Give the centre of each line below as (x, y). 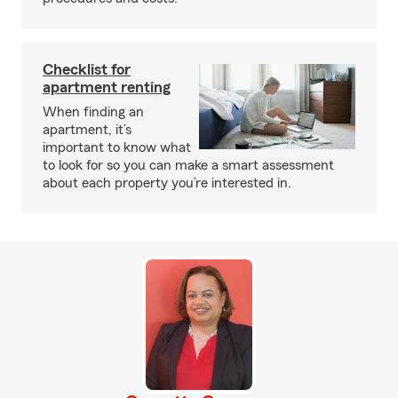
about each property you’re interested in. (167, 183)
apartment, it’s (87, 130)
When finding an (93, 112)
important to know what (117, 147)
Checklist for (87, 69)
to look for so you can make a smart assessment (188, 165)
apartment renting (107, 87)
